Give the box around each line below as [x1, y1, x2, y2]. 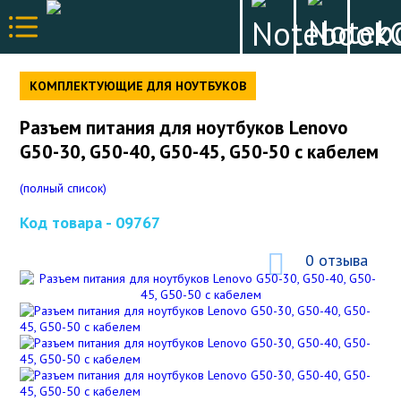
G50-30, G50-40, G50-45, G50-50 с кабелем [20, 140, 380, 165]
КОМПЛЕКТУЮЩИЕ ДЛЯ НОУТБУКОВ [30, 78, 247, 94]
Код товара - [20, 211, 116, 233]
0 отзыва [304, 249, 368, 270]
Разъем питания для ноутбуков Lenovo [20, 115, 349, 141]
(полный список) [20, 179, 107, 196]
